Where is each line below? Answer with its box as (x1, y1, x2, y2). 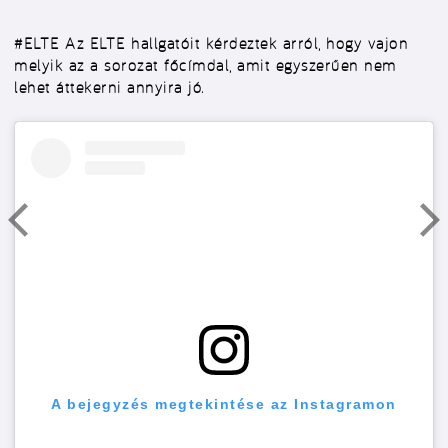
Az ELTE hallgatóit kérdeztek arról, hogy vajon (59, 33, 408, 53)
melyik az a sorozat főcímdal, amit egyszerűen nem (14, 55, 397, 75)
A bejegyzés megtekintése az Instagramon (51, 395, 397, 412)
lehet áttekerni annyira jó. (14, 77, 205, 97)
